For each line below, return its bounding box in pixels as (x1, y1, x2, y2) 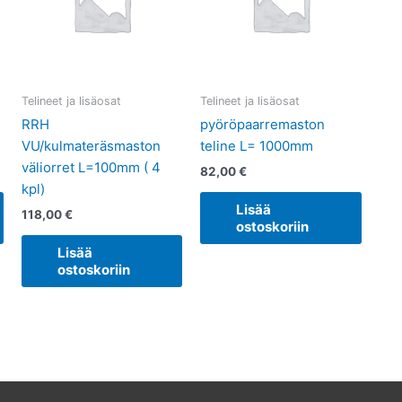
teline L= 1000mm (200, 137, 314, 155)
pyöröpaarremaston (200, 116, 326, 134)
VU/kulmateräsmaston (21, 137, 161, 155)
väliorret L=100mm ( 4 (21, 159, 161, 177)
